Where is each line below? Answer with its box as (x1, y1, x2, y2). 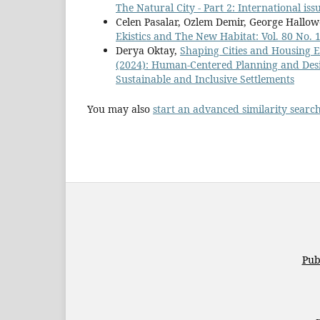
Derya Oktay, (116, 44, 180, 58)
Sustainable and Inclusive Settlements (116, 72, 294, 86)
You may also (87, 102, 153, 116)
